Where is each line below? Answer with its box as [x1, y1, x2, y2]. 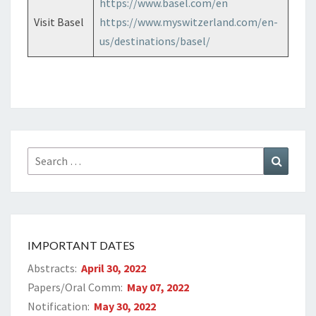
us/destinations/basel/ [99, 34, 210, 48]
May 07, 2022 [127, 280, 190, 294]
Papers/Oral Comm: [28, 280, 125, 294]
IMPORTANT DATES [28, 238, 135, 252]
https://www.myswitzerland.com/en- [99, 15, 278, 29]
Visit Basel [34, 15, 84, 29]
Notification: [28, 299, 92, 313]
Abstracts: [28, 261, 79, 275]
